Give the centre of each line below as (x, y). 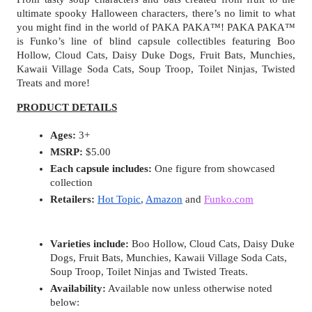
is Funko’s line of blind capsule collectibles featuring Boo (156, 41)
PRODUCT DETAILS (67, 107)
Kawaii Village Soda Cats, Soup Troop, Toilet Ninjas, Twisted (156, 69)
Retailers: (72, 199)
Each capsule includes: (101, 168)
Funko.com (229, 199)
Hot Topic (119, 199)
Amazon (164, 199)
